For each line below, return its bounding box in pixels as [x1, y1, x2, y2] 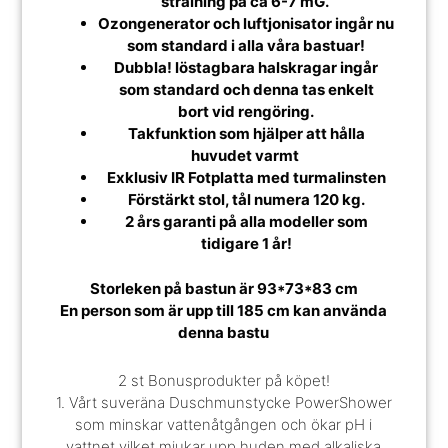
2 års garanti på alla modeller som [124, 212, 368, 232]
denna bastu [178, 322, 270, 342]
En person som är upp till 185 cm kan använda [60, 300, 388, 320]
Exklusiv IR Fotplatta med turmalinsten [106, 168, 386, 188]
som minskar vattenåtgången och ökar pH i [75, 415, 373, 435]
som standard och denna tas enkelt [118, 80, 374, 100]
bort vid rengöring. [178, 102, 315, 122]
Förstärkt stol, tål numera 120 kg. [127, 190, 365, 210]
